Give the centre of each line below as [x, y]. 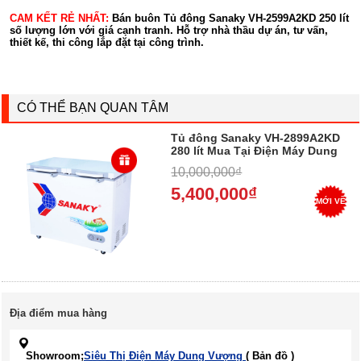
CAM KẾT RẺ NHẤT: [59, 19]
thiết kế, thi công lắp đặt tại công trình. [107, 43]
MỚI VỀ [331, 201]
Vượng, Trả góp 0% [224, 164]
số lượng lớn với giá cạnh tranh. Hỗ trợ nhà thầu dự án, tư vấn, [169, 31]
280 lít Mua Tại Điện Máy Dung [255, 151]
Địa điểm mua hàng [58, 313]
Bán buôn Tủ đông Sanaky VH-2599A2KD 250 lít [229, 19]
